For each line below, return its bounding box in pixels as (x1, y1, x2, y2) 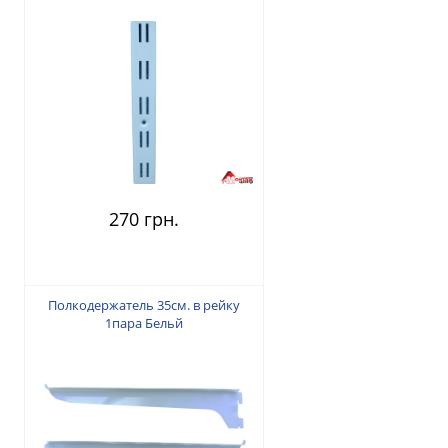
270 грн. (109, 207, 179, 232)
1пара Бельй (105, 314, 183, 333)
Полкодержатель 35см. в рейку (48, 296, 240, 315)
